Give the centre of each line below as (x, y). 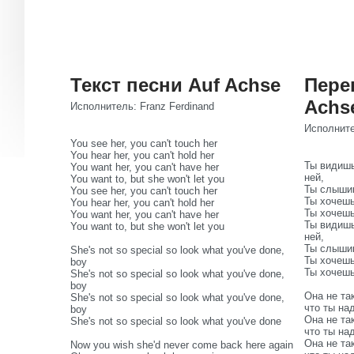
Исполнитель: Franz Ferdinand (142, 106)
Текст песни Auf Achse (175, 85)
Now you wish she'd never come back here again (182, 345)
